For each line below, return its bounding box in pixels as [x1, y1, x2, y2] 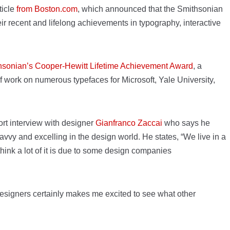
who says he [162, 119, 210, 127]
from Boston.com [16, 5, 78, 13]
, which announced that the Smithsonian [78, 5, 223, 13]
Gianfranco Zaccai [95, 119, 162, 127]
